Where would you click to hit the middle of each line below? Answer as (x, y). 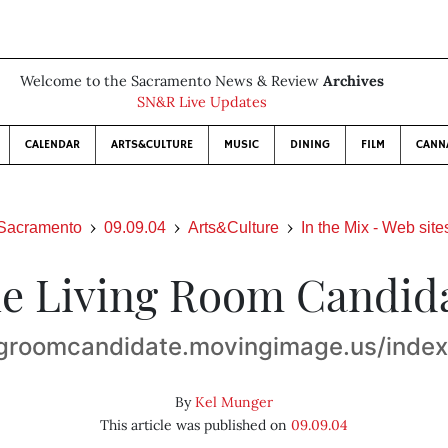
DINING (310, 144)
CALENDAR (52, 144)
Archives (353, 81)
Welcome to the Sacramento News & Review (171, 81)
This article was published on (195, 425)
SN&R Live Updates (202, 102)
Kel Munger (233, 402)
